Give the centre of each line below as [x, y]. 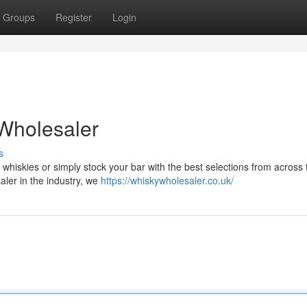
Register [74, 17]
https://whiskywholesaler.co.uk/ [167, 180]
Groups [19, 17]
